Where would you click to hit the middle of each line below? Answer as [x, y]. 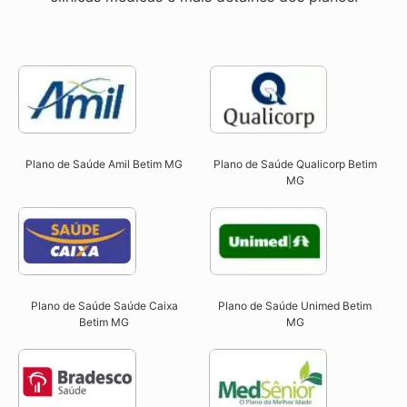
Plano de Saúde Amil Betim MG [104, 164]
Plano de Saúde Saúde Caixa [104, 306]
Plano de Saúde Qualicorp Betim [295, 164]
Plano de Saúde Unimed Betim [295, 306]
